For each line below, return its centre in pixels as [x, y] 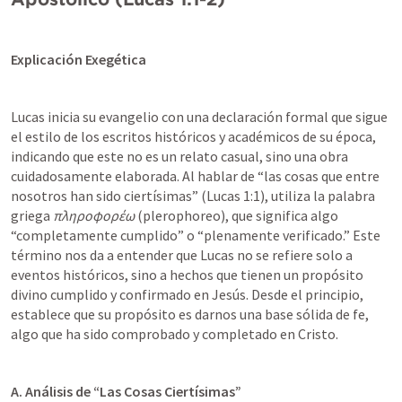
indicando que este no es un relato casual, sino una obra [179, 156]
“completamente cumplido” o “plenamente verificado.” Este [196, 235]
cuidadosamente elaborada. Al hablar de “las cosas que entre [195, 176]
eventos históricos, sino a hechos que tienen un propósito [187, 275]
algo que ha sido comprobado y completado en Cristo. [175, 334]
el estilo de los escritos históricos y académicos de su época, [193, 136]
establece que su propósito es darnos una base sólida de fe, [190, 314]
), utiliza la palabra [318, 196]
